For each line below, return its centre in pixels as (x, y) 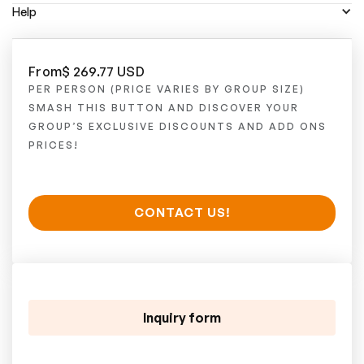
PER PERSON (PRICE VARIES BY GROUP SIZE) (167, 89)
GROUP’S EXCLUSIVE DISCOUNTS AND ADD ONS (178, 126)
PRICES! (54, 145)
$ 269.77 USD (103, 71)
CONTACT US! (182, 212)
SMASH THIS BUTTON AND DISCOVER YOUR (164, 107)
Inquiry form (182, 317)
